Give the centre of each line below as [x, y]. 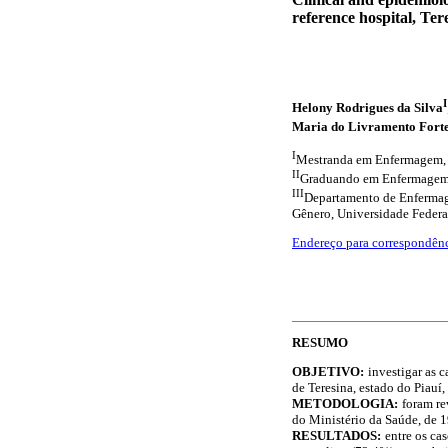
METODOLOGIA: [345, 404]
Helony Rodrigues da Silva [367, 107]
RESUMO [320, 343]
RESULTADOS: [336, 436]
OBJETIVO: [328, 372]
